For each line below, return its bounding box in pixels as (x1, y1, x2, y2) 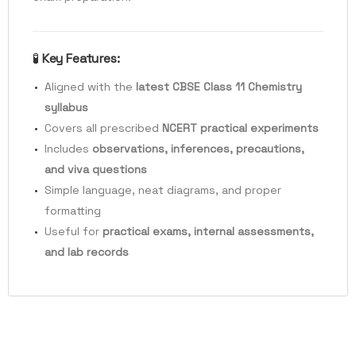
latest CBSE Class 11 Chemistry (136, 79, 302, 95)
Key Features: (41, 50, 120, 68)
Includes (44, 141, 92, 157)
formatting (44, 203, 101, 219)
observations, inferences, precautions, (92, 141, 304, 157)
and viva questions (44, 162, 147, 177)
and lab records (44, 245, 129, 260)
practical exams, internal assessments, (103, 224, 314, 239)
